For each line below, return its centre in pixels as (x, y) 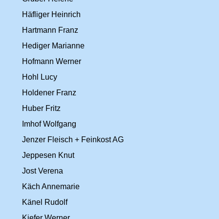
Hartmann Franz (50, 30)
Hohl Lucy (40, 77)
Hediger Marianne (53, 46)
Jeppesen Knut (48, 155)
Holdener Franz (49, 93)
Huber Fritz (41, 108)
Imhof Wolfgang (49, 124)
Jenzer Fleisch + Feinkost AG (73, 140)
